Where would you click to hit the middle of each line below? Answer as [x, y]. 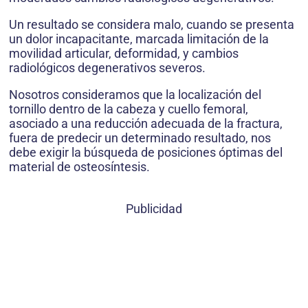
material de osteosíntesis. [79, 167]
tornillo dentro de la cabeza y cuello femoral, [129, 109]
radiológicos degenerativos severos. [107, 68]
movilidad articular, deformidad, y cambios [124, 54]
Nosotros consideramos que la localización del [135, 95]
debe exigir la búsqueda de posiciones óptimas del [146, 153]
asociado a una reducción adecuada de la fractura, [146, 124]
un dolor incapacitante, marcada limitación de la [139, 39]
